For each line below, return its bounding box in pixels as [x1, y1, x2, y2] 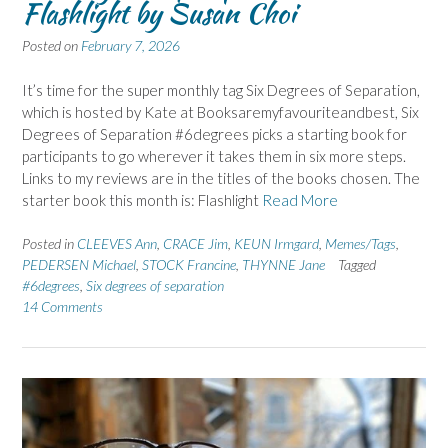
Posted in [22, 235, 77, 253]
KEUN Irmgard [234, 235, 319, 253]
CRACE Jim [163, 235, 228, 253]
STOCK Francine [142, 256, 236, 274]
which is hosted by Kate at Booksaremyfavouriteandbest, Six [22, 102, 419, 121]
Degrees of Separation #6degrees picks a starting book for [22, 124, 407, 143]
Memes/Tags [325, 235, 396, 253]
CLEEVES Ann [77, 235, 157, 253]
